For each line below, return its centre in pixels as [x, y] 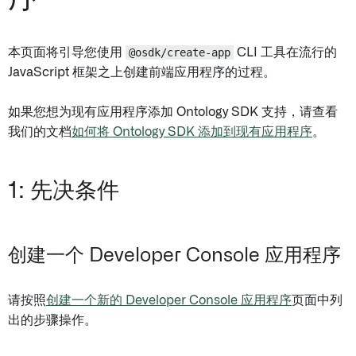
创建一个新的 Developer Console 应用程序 [169, 300]
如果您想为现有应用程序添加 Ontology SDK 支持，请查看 [173, 112]
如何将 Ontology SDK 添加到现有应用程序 [192, 132]
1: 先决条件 [64, 192]
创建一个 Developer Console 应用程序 [174, 256]
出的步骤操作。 [52, 320]
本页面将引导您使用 [67, 52]
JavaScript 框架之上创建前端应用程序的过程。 [142, 72]
